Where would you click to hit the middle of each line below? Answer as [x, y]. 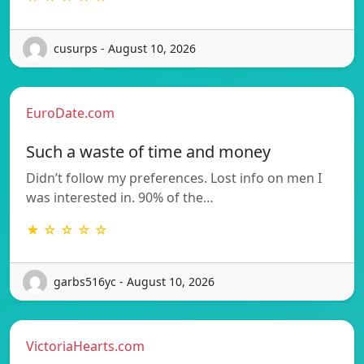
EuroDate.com [70, 113]
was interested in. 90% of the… [120, 197]
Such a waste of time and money [148, 151]
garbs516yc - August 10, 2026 [134, 282]
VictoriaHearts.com [85, 346]
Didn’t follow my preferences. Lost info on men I [174, 178]
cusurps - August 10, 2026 [125, 49]
